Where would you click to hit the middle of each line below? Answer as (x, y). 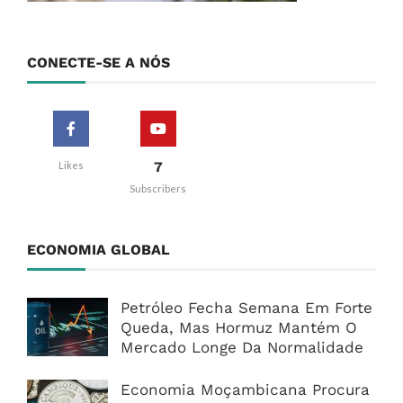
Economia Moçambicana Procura (245, 390)
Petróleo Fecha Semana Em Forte (246, 308)
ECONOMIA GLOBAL (99, 250)
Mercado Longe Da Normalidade (242, 348)
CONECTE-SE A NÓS (99, 63)
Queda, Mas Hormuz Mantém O (239, 328)
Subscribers (158, 189)
